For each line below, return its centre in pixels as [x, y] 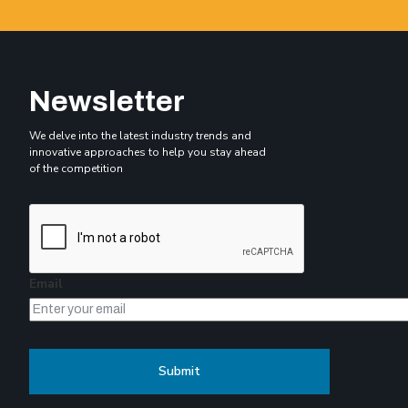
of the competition [76, 168]
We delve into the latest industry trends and [140, 135]
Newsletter [107, 101]
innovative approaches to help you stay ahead [147, 152]
